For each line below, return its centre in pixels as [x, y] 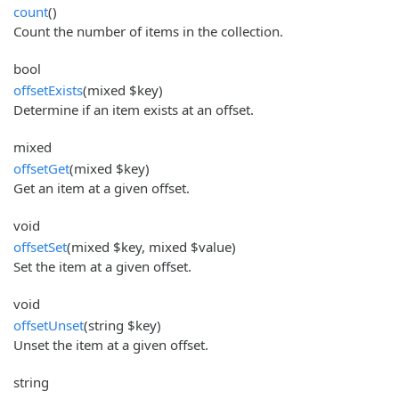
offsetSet [40, 246]
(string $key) [122, 325]
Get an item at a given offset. [102, 187]
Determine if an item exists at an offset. [134, 109]
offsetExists [48, 90]
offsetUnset [49, 325]
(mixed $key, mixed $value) [151, 246]
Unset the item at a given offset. [111, 344]
